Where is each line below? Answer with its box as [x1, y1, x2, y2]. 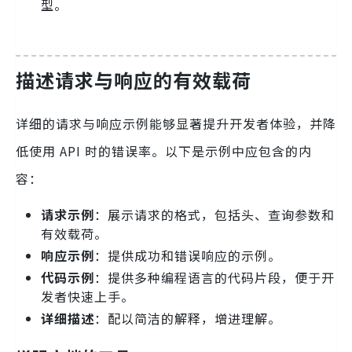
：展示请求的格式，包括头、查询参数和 [94, 204, 335, 224]
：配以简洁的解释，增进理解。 [94, 308, 281, 328]
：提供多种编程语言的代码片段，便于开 [94, 267, 335, 287]
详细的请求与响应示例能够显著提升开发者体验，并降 [16, 113, 336, 133]
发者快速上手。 [41, 286, 134, 306]
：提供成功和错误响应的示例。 [94, 245, 281, 265]
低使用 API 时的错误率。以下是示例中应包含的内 [16, 141, 312, 160]
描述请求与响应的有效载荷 [16, 65, 251, 93]
